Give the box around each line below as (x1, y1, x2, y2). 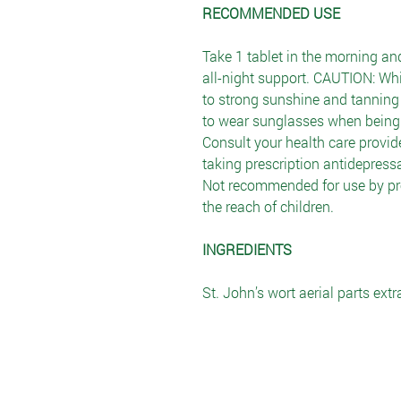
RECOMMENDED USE (202, 4, 340, 22)
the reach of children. (202, 197, 334, 216)
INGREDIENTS (202, 240, 292, 259)
